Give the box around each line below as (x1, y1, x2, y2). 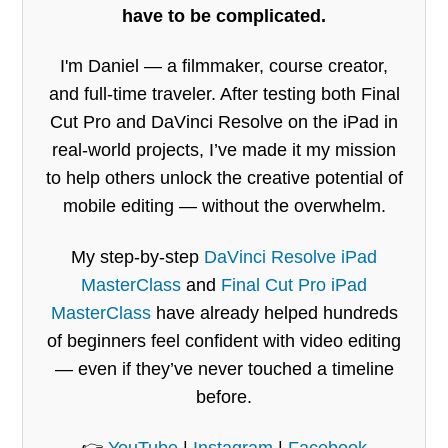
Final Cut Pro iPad (221, 275, 367, 296)
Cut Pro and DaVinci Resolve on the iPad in (50, 112, 398, 133)
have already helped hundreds (150, 303, 398, 324)
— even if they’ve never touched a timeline (54, 359, 394, 380)
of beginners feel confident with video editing (47, 331, 401, 352)
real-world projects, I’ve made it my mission (52, 140, 396, 161)
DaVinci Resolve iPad (204, 247, 377, 268)
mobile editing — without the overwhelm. (62, 196, 386, 217)
